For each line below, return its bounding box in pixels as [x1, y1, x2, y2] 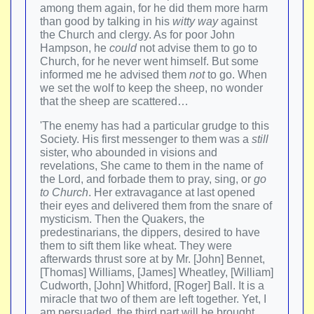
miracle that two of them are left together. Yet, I [40, 293, 266, 305]
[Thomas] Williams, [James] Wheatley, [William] [40, 266, 273, 278]
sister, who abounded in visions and [40, 146, 217, 158]
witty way [172, 15, 218, 27]
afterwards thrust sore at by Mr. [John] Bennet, [40, 253, 265, 265]
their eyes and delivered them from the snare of [40, 200, 272, 212]
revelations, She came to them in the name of [40, 160, 263, 172]
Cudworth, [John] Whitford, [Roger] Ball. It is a [40, 280, 264, 292]
